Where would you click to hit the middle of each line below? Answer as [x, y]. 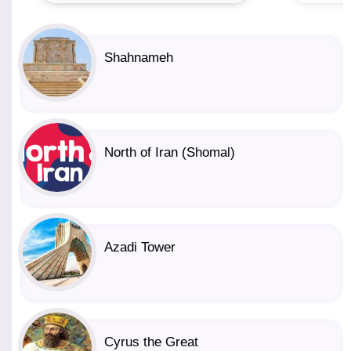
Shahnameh [139, 57]
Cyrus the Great [151, 342]
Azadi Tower [140, 247]
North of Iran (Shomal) [170, 152]
